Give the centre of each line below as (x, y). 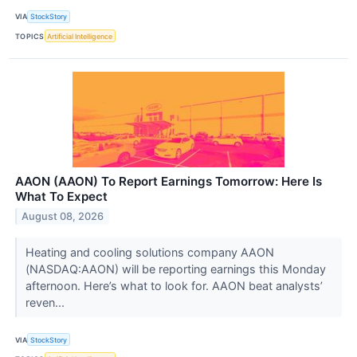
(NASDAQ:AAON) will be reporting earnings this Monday (175, 269)
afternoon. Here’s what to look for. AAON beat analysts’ (174, 286)
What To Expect (61, 197)
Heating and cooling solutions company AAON (149, 253)
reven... (46, 303)
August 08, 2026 (63, 216)
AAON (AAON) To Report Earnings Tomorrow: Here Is (169, 182)
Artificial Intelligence (80, 36)
